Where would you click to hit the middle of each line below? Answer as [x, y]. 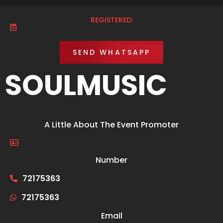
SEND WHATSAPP [111, 52]
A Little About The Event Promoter [111, 124]
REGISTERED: [111, 20]
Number [111, 160]
